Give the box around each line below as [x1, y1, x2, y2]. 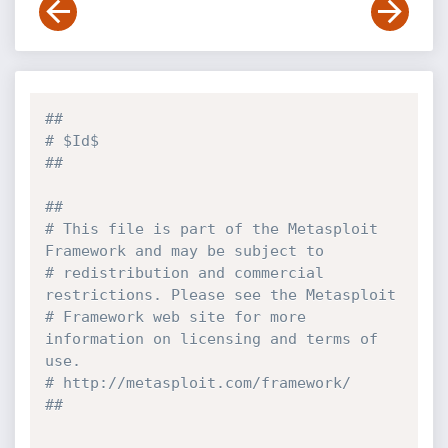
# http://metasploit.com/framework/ [44, 374, 351, 392]
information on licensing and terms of [44, 330, 378, 348]
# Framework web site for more [44, 308, 306, 326]
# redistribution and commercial [44, 264, 324, 282]
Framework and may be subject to [44, 242, 333, 260]
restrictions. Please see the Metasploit [44, 286, 396, 304]
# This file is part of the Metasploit [44, 220, 378, 238]
